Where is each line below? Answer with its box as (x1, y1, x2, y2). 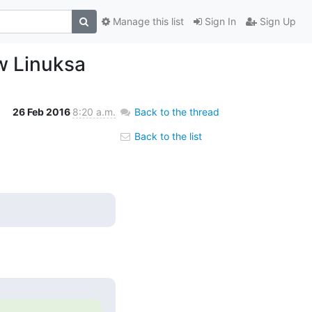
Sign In (201, 15, 236, 28)
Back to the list (131, 130, 202, 142)
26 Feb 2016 (12, 105, 72, 118)
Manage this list (109, 15, 184, 28)
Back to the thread (134, 105, 219, 118)
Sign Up (256, 15, 296, 28)
